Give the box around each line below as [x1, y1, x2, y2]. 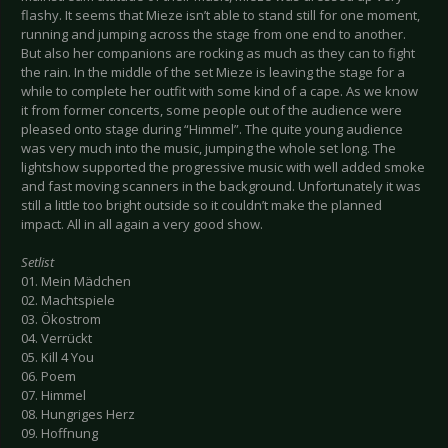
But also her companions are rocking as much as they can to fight [21, 44, 415, 63]
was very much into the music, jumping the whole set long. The [21, 139, 396, 158]
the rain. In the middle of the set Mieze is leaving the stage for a [21, 63, 405, 82]
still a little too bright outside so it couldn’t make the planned [21, 196, 382, 215]
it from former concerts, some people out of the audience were [21, 101, 402, 120]
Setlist [21, 253, 54, 272]
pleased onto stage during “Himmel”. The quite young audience [21, 120, 403, 139]
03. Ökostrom [21, 310, 101, 329]
